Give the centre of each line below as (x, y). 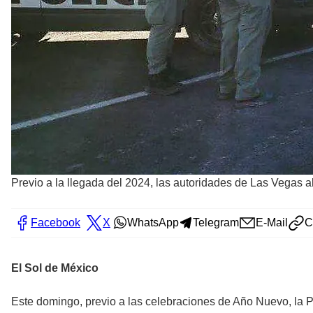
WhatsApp (153, 223)
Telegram (216, 223)
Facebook (56, 223)
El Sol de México (55, 268)
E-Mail (272, 223)
